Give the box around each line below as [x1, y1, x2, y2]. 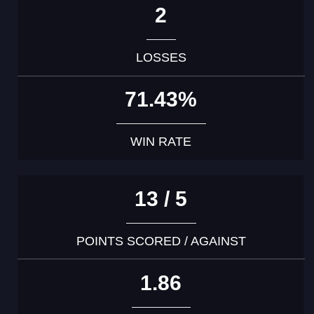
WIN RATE [130, 134, 192, 149]
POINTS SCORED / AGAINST [76, 233, 246, 248]
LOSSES [135, 50, 186, 64]
